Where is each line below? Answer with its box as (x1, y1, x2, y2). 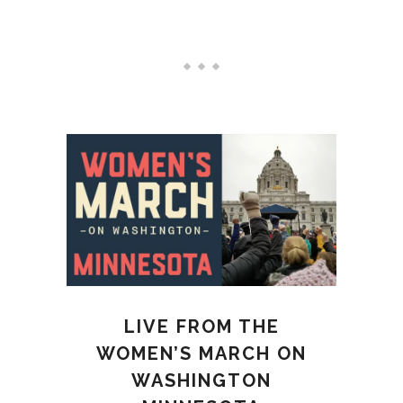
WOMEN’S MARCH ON (96, 342, 307, 364)
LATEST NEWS (103, 13, 300, 46)
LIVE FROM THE (123, 315, 280, 337)
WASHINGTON (131, 369, 272, 391)
